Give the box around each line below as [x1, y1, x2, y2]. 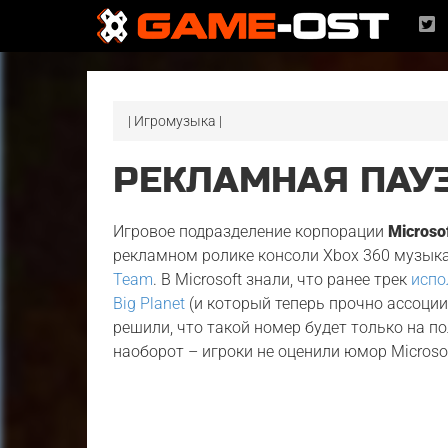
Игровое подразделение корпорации [113, 222, 389, 241]
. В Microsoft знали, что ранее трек [153, 270, 412, 289]
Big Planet [113, 294, 186, 313]
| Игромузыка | [128, 113, 223, 129]
